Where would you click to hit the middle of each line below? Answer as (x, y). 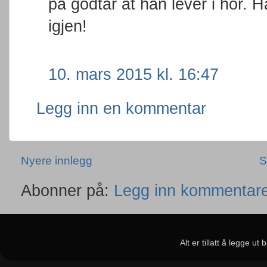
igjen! (68, 26)
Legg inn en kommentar (121, 108)
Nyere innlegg (57, 161)
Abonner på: (67, 190)
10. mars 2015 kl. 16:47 (133, 74)
